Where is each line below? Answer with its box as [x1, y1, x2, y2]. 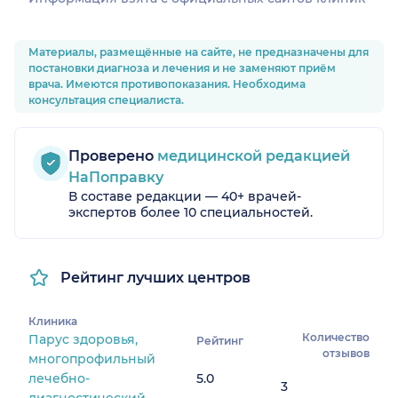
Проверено [68, 147, 154, 165]
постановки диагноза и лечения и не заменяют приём [28, 61, 336, 76]
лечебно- [28, 370, 90, 387]
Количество [302, 330, 370, 344]
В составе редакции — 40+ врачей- [68, 188, 301, 205]
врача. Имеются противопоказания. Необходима [28, 77, 306, 92]
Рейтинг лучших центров [60, 269, 251, 287]
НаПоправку [68, 169, 163, 187]
